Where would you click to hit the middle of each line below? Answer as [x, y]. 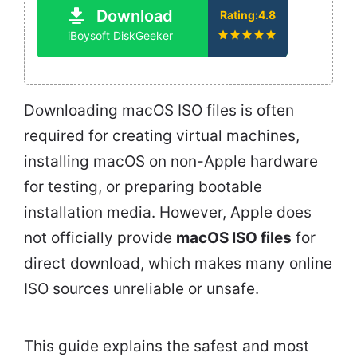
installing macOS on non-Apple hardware [171, 161]
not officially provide [100, 237]
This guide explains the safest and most [167, 346]
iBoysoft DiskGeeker [120, 35]
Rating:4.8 [248, 14]
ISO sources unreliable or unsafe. [141, 288]
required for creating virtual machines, [162, 135]
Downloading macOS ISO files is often [159, 110]
